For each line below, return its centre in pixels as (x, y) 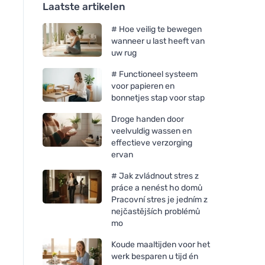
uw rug (124, 53)
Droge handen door (148, 119)
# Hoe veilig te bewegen (156, 29)
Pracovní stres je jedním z (159, 199)
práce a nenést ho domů (157, 188)
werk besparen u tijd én (155, 256)
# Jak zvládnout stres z (155, 176)
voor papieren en (143, 86)
